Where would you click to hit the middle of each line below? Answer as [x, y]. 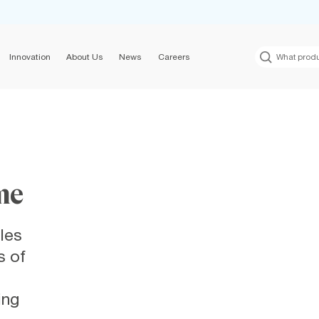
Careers [174, 57]
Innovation [30, 57]
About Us [85, 57]
